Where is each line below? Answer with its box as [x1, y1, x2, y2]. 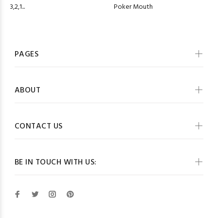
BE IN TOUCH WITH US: [15, 156, 97, 169]
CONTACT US [15, 120, 63, 133]
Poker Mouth [114, 1, 153, 13]
